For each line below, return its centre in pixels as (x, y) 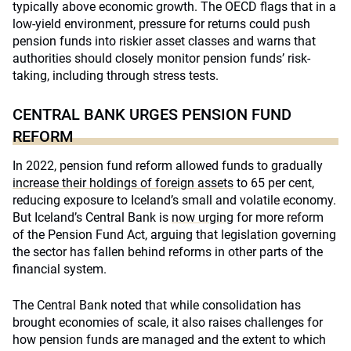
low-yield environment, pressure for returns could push (161, 24)
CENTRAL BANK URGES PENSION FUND (152, 114)
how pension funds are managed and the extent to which (169, 340)
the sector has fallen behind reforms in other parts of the (168, 252)
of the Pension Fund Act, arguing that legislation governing (174, 235)
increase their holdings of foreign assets (123, 183)
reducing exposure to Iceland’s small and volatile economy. (174, 200)
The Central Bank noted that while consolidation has (157, 305)
